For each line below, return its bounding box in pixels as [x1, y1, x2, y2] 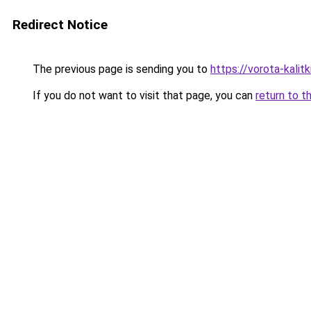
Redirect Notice [12, 17, 108, 33]
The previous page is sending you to [30, 62, 210, 76]
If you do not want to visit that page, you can [30, 89, 255, 102]
